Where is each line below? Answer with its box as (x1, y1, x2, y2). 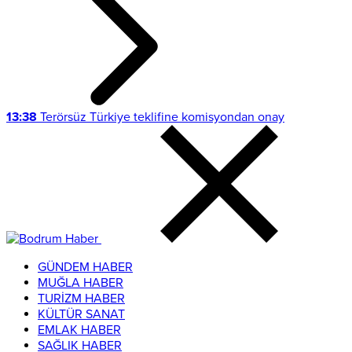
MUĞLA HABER (38, 275, 123, 291)
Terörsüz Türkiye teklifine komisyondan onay (37, 109, 284, 125)
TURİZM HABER (38, 291, 125, 306)
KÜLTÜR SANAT (38, 306, 125, 322)
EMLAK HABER (38, 322, 121, 338)
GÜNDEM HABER (38, 259, 133, 275)
